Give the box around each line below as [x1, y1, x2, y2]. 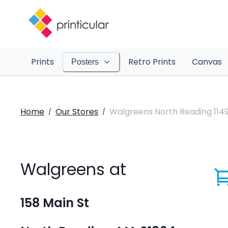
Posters [71, 58, 99, 66]
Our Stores [55, 106, 98, 118]
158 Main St [20, 194, 89, 212]
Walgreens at [20, 158, 126, 181]
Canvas [191, 56, 222, 68]
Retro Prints [128, 56, 176, 68]
